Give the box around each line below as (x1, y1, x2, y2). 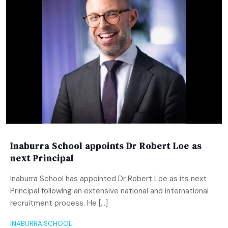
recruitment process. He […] (10, 197, 108, 208)
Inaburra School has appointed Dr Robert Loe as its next (10, 173, 207, 184)
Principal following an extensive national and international (10, 185, 209, 196)
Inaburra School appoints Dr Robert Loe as (10, 139, 202, 152)
